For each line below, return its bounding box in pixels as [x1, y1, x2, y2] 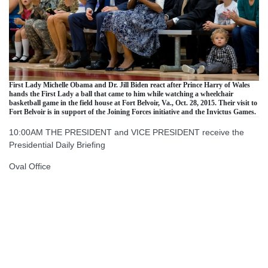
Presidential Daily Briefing [9, 139, 105, 150]
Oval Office [9, 161, 51, 171]
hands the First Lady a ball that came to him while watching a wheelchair [9, 89, 233, 98]
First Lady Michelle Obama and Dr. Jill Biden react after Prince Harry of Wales [9, 80, 250, 89]
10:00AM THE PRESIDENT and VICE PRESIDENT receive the [9, 127, 244, 137]
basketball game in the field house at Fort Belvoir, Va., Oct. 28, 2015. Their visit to [9, 98, 257, 107]
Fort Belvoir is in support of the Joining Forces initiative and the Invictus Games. [9, 107, 256, 116]
